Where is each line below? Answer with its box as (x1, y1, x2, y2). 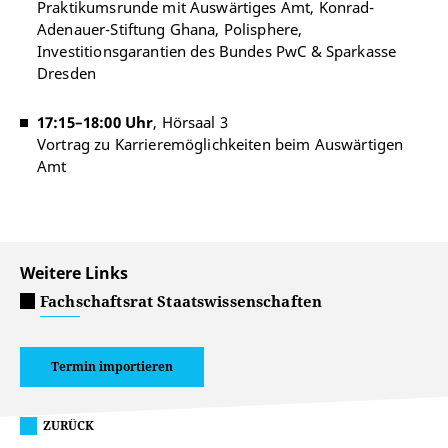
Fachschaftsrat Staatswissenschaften (40, 290, 323, 311)
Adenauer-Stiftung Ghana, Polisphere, (37, 18, 303, 39)
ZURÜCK (43, 416, 94, 434)
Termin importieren (51, 357, 173, 375)
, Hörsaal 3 (153, 111, 228, 132)
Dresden (37, 62, 97, 83)
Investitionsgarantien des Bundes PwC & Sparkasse (37, 40, 397, 61)
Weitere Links (20, 261, 128, 284)
